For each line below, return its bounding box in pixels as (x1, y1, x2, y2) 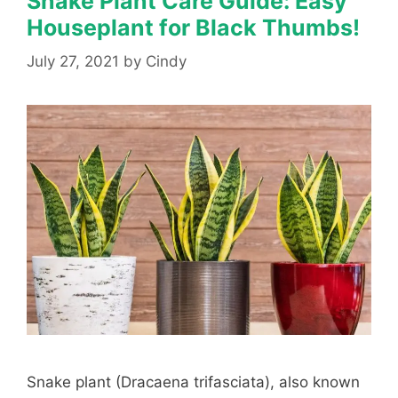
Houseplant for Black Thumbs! (27, 13, 360, 41)
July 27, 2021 (27, 52, 119, 71)
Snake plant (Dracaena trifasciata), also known (27, 372, 360, 391)
